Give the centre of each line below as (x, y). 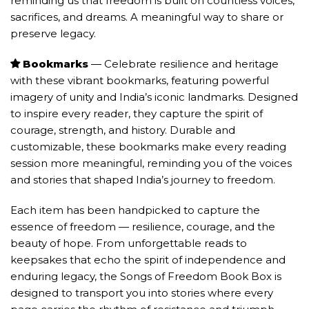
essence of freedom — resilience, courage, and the (143, 227)
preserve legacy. (53, 33)
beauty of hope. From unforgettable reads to (129, 243)
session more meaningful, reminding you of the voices (151, 163)
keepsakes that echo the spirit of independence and (148, 260)
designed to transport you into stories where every (142, 293)
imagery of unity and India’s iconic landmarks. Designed (154, 97)
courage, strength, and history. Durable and (123, 130)
